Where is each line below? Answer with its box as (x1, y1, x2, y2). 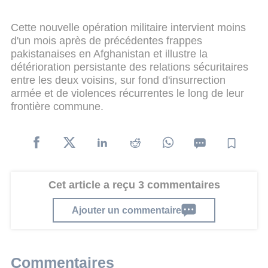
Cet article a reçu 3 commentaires (48, 179, 220, 191)
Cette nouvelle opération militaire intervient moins (11, 21, 246, 33)
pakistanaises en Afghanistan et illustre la (11, 47, 208, 60)
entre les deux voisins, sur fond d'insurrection (11, 74, 226, 86)
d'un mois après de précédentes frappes (11, 34, 202, 47)
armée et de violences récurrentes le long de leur (11, 87, 244, 99)
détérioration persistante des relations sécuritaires (11, 60, 248, 73)
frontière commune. (11, 100, 103, 112)
